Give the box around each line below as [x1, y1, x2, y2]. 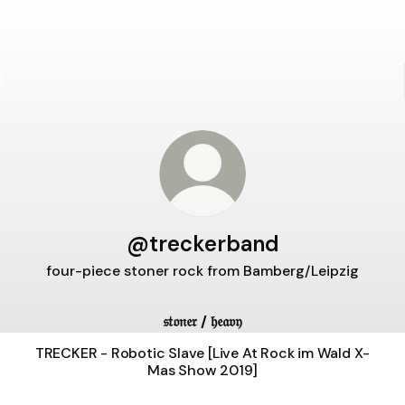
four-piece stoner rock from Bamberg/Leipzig [46, 261, 359, 280]
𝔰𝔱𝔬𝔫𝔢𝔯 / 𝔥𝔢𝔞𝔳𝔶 [163, 312, 242, 331]
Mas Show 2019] [146, 361, 259, 380]
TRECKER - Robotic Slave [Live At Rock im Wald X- [34, 344, 261, 363]
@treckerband [126, 230, 279, 258]
